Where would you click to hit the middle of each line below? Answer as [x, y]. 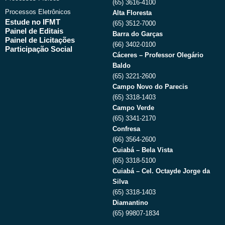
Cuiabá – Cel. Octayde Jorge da [161, 171]
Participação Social [39, 49]
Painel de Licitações [40, 40]
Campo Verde [133, 107]
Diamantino [130, 202]
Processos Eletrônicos [38, 12]
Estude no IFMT [33, 22]
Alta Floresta [132, 13]
